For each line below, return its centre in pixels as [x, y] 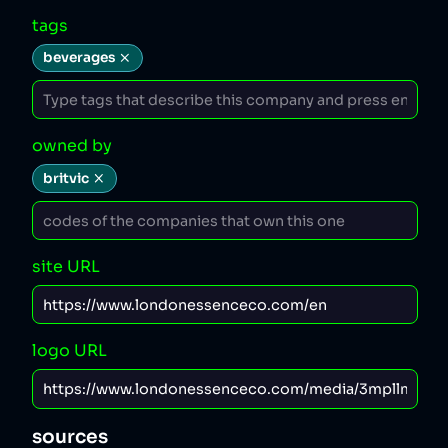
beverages [78, 58]
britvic [65, 179]
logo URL [69, 351]
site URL [66, 267]
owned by [72, 146]
